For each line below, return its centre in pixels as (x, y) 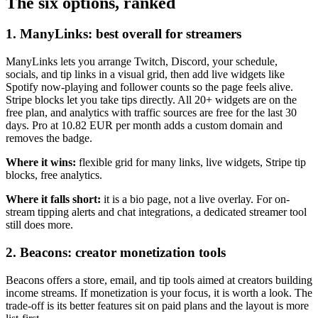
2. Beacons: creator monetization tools (116, 252)
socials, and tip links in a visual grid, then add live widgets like (145, 75)
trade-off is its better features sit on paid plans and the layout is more (157, 305)
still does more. (39, 225)
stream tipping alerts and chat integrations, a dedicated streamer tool (156, 212)
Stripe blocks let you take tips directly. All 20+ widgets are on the (151, 100)
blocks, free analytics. (54, 175)
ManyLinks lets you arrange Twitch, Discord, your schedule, (142, 62)
